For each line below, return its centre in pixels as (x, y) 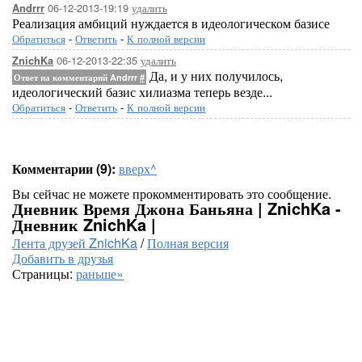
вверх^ (138, 168)
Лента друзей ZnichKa (75, 243)
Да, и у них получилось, (215, 76)
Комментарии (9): (64, 168)
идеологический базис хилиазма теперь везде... (142, 92)
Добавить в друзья (63, 258)
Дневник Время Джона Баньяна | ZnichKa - (177, 208)
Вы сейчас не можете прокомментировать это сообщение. (172, 194)
